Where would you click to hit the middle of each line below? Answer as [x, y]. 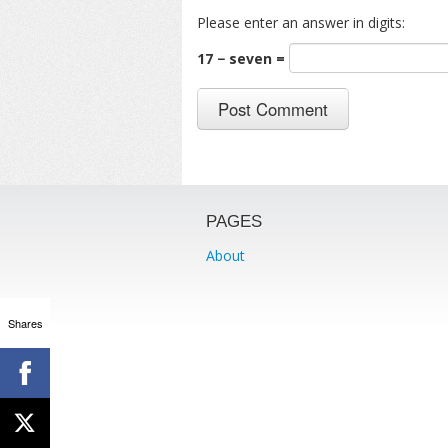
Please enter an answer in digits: [301, 22]
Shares [25, 322]
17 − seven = [243, 59]
